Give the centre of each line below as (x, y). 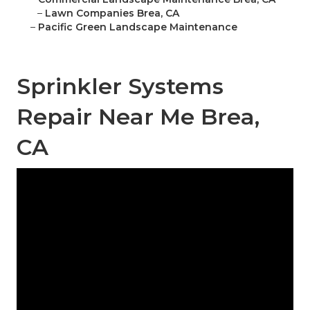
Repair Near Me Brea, (138, 117)
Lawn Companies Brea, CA (112, 13)
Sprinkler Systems (120, 86)
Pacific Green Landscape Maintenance (138, 27)
